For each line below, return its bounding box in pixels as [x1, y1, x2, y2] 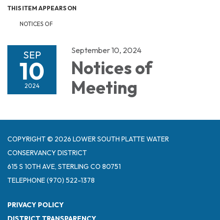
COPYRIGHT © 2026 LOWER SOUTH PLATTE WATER [7, 135, 169, 144]
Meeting [71, 77, 137, 99]
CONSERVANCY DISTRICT [7, 148, 87, 158]
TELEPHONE [7, 176, 45, 185]
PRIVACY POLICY [7, 200, 64, 210]
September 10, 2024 [71, 45, 141, 55]
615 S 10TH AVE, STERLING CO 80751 [7, 162, 121, 171]
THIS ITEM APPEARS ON [7, 4, 77, 12]
